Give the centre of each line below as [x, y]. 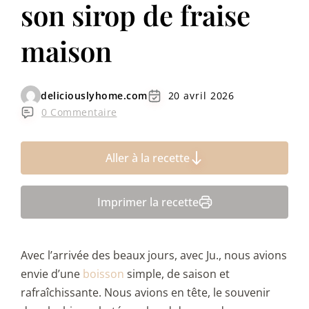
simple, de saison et [177, 274]
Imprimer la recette [148, 202]
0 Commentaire [79, 112]
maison [66, 51]
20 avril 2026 [201, 95]
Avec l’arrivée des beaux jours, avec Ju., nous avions [154, 256]
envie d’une [52, 274]
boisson [103, 274]
